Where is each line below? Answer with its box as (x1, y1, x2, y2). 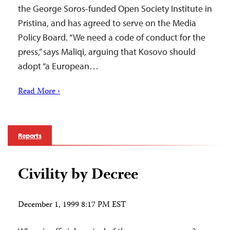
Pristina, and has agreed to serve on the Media (18, 17, 196, 29)
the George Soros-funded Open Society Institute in (18, 3, 212, 14)
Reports (18, 131, 42, 140)
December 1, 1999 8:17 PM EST (18, 199, 126, 212)
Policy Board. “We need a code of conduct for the (18, 31, 205, 43)
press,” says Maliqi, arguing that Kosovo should (18, 46, 196, 57)
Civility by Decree (18, 163, 138, 188)
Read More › (18, 85, 60, 99)
